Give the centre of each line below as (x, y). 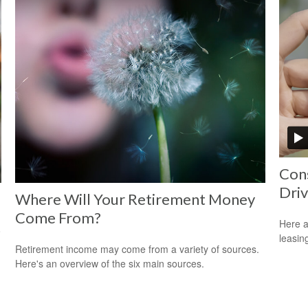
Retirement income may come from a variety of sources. (137, 249)
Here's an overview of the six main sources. (110, 263)
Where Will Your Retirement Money (135, 199)
